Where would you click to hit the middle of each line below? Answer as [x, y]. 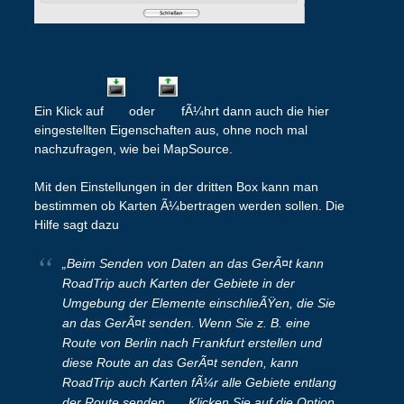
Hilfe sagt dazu [76, 225]
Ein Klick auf [70, 111]
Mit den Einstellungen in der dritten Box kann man [176, 187]
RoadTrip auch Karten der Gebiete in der [178, 284]
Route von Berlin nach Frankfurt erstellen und [192, 343]
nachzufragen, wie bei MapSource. [133, 149]
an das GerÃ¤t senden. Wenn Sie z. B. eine [186, 323]
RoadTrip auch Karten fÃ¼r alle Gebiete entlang [199, 383]
